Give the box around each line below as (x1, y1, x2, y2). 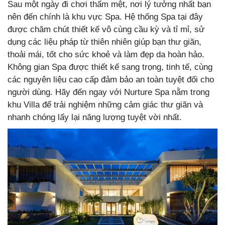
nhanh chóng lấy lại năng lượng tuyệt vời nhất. (8, 112, 184, 122)
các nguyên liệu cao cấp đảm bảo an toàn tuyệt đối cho (8, 74, 214, 84)
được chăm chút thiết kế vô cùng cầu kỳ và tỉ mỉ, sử (8, 24, 204, 34)
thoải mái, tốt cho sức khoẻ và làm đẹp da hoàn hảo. (8, 49, 204, 59)
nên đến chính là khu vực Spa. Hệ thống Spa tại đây (8, 12, 203, 22)
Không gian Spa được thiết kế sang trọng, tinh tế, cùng (8, 62, 212, 72)
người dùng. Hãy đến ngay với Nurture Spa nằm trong (8, 87, 209, 97)
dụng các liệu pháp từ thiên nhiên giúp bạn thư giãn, (8, 37, 201, 47)
